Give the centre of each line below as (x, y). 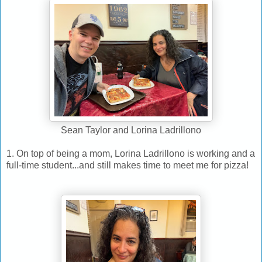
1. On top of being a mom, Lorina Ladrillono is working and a (131, 153)
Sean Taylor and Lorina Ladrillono (131, 130)
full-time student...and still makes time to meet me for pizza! (127, 165)
